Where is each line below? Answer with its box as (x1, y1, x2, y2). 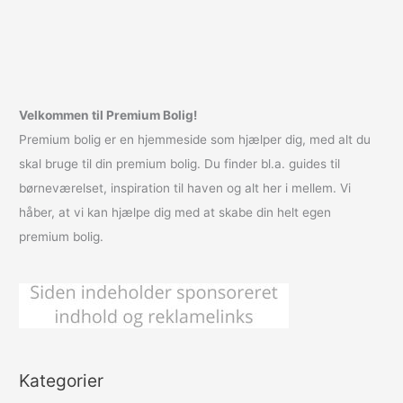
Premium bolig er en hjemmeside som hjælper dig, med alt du (19, 132, 372, 148)
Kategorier (19, 369, 104, 391)
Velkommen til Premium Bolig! (19, 108, 198, 123)
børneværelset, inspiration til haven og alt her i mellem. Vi (19, 181, 352, 196)
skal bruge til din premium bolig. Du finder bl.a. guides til (19, 157, 341, 172)
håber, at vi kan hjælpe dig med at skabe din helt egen (19, 205, 332, 220)
